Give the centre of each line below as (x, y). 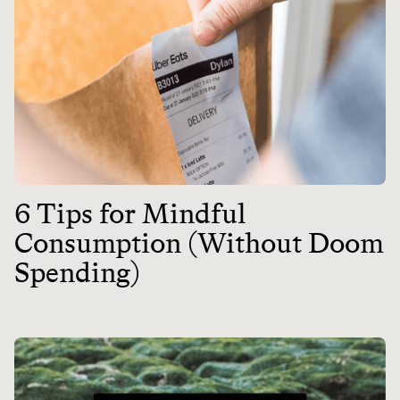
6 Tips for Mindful (130, 214)
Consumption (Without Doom (199, 243)
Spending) (77, 273)
